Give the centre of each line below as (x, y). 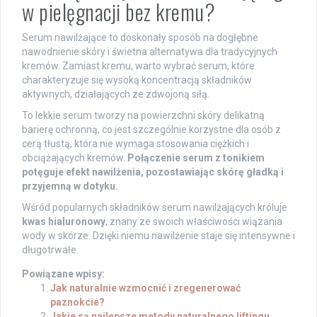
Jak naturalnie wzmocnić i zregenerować (145, 288)
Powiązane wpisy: (63, 273)
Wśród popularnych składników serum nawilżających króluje (155, 207)
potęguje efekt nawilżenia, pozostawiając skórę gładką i (153, 172)
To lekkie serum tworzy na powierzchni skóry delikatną (143, 115)
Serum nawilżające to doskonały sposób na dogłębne (140, 37)
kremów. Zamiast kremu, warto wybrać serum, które (138, 65)
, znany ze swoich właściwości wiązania (194, 221)
